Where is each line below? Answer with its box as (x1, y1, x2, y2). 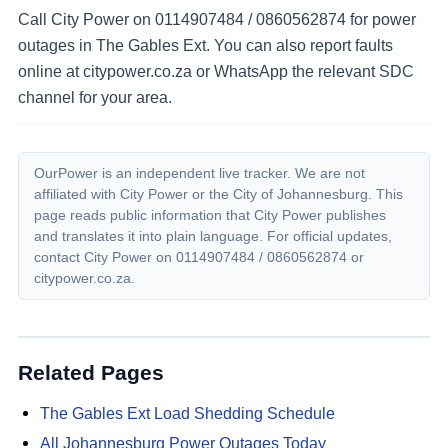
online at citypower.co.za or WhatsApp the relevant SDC (18, 61, 414, 80)
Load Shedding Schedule (149, 404, 335, 422)
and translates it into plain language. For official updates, (34, 228, 393, 245)
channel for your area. (18, 87, 172, 106)
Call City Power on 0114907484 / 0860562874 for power (18, 9, 416, 28)
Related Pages (18, 361, 164, 384)
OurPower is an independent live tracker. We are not (34, 165, 366, 182)
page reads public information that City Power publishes (34, 207, 387, 224)
